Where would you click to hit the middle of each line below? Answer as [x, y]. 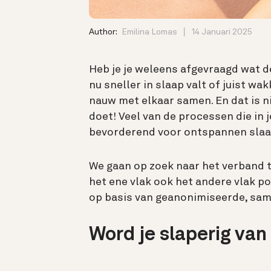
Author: [104, 32]
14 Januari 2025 [222, 32]
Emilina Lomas [149, 32]
